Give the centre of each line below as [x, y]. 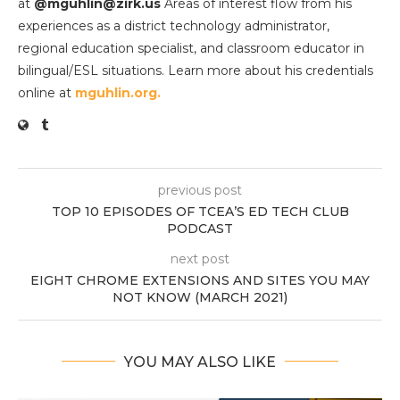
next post [200, 258]
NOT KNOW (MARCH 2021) [200, 297]
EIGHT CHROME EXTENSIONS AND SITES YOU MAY [200, 280]
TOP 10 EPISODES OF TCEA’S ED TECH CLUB [200, 211]
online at [46, 92]
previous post [200, 190]
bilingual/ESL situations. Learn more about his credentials [196, 70]
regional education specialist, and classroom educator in [191, 48]
